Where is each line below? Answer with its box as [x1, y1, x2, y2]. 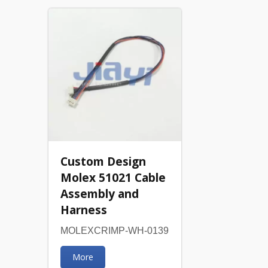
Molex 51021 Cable [60, 169, 166, 185]
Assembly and [60, 185, 139, 202]
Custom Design [60, 153, 146, 169]
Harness [60, 201, 107, 218]
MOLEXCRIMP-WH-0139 [60, 225, 169, 236]
